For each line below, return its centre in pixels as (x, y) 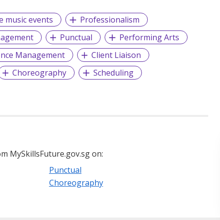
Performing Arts (150, 38)
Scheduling (114, 73)
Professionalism (110, 20)
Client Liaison (116, 55)
